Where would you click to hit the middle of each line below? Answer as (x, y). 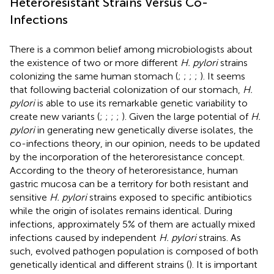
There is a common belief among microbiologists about (131, 49)
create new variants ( (55, 116)
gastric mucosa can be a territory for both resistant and (129, 183)
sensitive (30, 197)
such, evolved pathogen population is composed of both (134, 251)
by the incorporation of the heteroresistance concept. (127, 157)
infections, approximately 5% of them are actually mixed (132, 224)
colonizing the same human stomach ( (94, 76)
